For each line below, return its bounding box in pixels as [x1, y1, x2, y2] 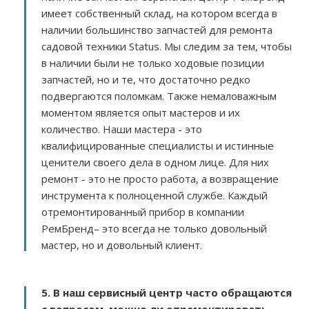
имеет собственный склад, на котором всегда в [41, 6, 277, 20]
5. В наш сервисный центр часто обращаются [41, 286, 292, 299]
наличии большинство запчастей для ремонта [41, 23, 272, 37]
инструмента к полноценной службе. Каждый [41, 188, 268, 202]
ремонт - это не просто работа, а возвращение [41, 172, 279, 186]
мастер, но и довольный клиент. [41, 238, 202, 252]
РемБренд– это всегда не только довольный [41, 221, 267, 235]
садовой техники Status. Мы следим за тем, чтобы [41, 39, 292, 53]
